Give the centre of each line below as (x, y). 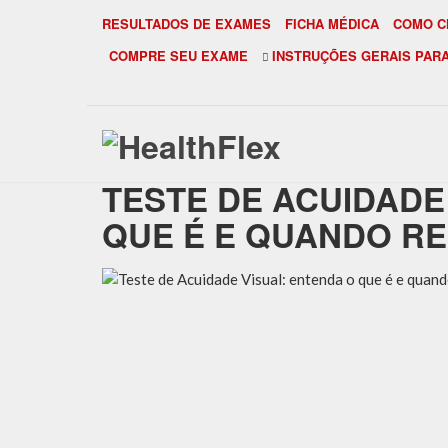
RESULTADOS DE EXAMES (186, 23)
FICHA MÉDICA (332, 23)
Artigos (277, 153)
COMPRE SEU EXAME (178, 55)
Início (220, 153)
